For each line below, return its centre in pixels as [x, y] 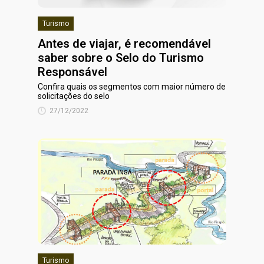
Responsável [72, 72]
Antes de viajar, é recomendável [124, 44]
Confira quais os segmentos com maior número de [132, 87]
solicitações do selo [74, 96]
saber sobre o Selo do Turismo [121, 58]
